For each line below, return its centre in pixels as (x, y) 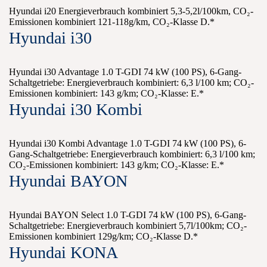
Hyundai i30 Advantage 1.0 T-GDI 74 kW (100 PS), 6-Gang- (125, 72)
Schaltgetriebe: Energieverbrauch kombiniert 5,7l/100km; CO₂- (128, 226)
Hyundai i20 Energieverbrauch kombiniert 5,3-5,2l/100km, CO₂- (131, 11)
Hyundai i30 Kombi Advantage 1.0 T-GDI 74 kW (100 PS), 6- (128, 144)
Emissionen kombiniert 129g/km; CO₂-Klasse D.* (103, 237)
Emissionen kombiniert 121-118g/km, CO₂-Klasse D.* (112, 22)
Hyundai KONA (63, 253)
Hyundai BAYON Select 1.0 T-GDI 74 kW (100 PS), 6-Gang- (128, 215)
